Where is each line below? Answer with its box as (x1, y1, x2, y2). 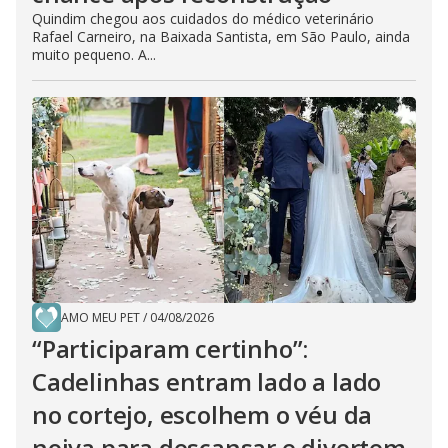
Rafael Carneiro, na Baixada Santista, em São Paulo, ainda (32, 27, 410, 47)
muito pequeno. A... (32, 45, 156, 65)
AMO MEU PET (61, 309, 140, 327)
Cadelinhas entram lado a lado (32, 365, 382, 399)
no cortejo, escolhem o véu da (32, 398, 373, 432)
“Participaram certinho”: (32, 332, 309, 366)
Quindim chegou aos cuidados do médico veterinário (32, 9, 374, 29)
